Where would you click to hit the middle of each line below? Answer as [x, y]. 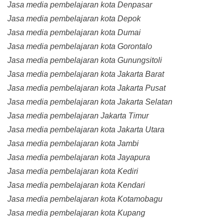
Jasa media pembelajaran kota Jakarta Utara [86, 130]
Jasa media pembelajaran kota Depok [74, 19]
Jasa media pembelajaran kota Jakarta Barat [86, 74]
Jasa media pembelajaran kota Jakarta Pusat [86, 88]
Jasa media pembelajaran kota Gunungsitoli [85, 60]
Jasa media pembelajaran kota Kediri [73, 171]
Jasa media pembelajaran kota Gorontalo [80, 47]
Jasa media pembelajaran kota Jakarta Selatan [90, 102]
